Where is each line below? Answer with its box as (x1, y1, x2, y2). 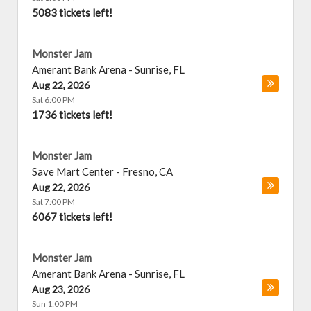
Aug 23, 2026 (32, 283, 90, 295)
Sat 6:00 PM (32, 94, 75, 105)
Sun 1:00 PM (32, 299, 78, 309)
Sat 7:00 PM (32, 196, 75, 207)
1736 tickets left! (32, 108, 112, 121)
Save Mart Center (32, 165, 114, 178)
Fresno (122, 165, 155, 178)
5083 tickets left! (32, 6, 112, 19)
